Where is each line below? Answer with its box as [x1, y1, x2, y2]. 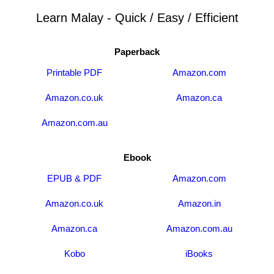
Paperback [114, 46, 160, 57]
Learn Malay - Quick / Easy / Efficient [35, 11, 239, 24]
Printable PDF [46, 67, 103, 78]
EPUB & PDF [47, 173, 102, 183]
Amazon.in [177, 198, 221, 209]
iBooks [185, 248, 213, 259]
